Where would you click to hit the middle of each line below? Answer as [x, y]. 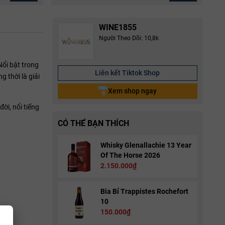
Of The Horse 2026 [130, 155]
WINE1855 [118, 27]
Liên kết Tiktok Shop [128, 73]
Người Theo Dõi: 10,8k [129, 38]
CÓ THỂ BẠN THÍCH [93, 123]
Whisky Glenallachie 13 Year [146, 145]
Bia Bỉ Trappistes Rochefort [144, 191]
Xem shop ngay [133, 91]
